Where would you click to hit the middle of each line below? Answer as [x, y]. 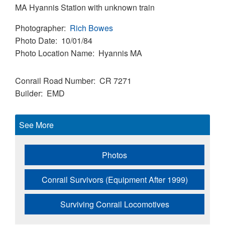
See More [36, 125]
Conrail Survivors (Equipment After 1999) [115, 179]
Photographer [39, 28]
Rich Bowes [91, 28]
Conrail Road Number [54, 80]
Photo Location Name [54, 53]
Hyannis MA [120, 53]
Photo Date [35, 40]
